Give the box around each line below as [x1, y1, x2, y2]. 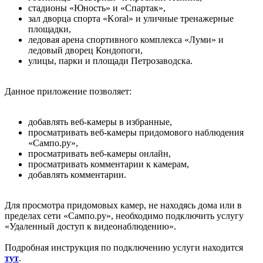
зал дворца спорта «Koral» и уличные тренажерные [28, 13, 234, 23]
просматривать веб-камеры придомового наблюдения [28, 127, 244, 137]
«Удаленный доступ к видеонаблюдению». [5, 221, 176, 231]
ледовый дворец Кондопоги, [28, 45, 143, 55]
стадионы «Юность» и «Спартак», [28, 2, 166, 13]
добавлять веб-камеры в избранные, [28, 116, 172, 127]
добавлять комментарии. [28, 169, 126, 180]
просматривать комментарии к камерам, [28, 159, 189, 169]
